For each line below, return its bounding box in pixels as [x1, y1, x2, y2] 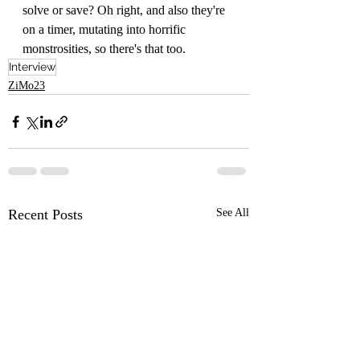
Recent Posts [8, 207, 83, 223]
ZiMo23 [8, 80, 45, 92]
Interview [9, 60, 55, 73]
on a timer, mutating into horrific [22, 22, 189, 36]
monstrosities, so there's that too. [22, 42, 186, 55]
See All [216, 207, 249, 219]
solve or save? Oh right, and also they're [22, 3, 228, 17]
